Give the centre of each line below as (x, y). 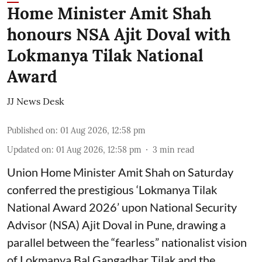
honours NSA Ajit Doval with (119, 35)
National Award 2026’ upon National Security (122, 207)
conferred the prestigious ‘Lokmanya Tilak (112, 189)
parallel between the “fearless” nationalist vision (127, 242)
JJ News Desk (36, 101)
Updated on (29, 150)
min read (177, 150)
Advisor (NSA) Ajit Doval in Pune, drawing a (116, 225)
